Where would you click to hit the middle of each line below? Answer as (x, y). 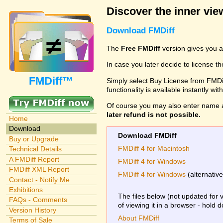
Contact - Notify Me (39, 179)
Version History (32, 210)
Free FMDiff (141, 48)
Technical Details (35, 149)
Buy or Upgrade (34, 139)
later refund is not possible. (154, 115)
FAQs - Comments (38, 200)
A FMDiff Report (34, 159)
